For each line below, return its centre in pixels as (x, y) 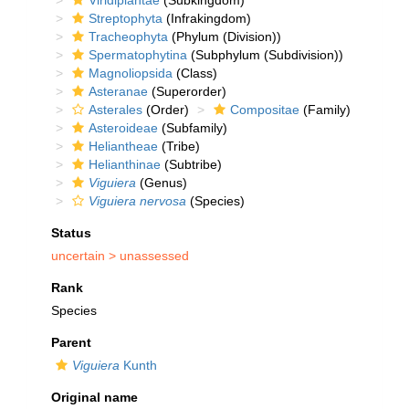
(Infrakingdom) (207, 18)
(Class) (195, 73)
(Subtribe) (191, 164)
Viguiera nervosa (137, 201)
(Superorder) (187, 91)
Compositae (265, 110)
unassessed (154, 256)
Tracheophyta (128, 37)
